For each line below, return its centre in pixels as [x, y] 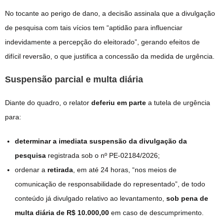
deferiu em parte [119, 103]
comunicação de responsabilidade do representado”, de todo [110, 184]
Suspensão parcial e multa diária [74, 80]
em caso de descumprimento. [156, 213]
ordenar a [31, 170]
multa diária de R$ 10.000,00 [62, 213]
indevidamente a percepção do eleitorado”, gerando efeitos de [102, 42]
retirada [60, 170]
